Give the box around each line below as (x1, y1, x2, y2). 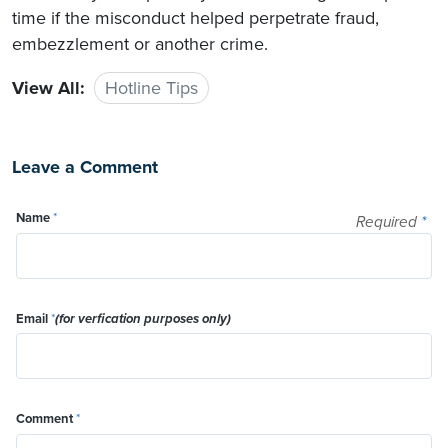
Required (356, 213, 421, 231)
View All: (12, 76, 85, 99)
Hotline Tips (105, 76, 198, 99)
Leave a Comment (12, 155, 158, 178)
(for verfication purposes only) (55, 310, 231, 327)
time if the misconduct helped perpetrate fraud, (12, 6, 379, 29)
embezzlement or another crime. (12, 32, 268, 55)
